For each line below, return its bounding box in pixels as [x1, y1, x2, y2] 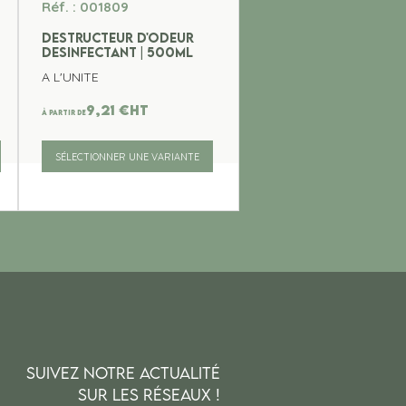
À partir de [41, 108, 86, 117]
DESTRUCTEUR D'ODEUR [41, 29, 194, 46]
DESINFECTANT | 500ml [41, 43, 193, 61]
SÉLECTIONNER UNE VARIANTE [54, 150, 199, 163]
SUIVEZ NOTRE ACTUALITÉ [26, 363, 221, 383]
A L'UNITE [41, 69, 99, 86]
